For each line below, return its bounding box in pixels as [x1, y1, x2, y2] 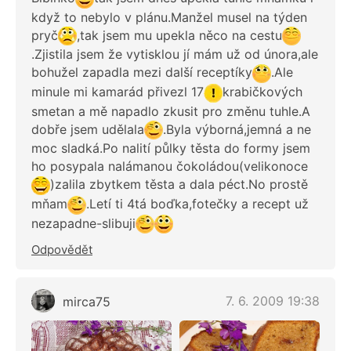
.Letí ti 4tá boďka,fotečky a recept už [86, 196, 309, 212]
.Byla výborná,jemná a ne [163, 121, 311, 137]
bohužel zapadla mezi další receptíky [31, 64, 252, 81]
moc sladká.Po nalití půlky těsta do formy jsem [31, 140, 310, 157]
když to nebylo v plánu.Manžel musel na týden [31, 9, 307, 25]
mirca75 [63, 294, 110, 310]
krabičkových [223, 84, 302, 100]
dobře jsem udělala [31, 121, 144, 137]
